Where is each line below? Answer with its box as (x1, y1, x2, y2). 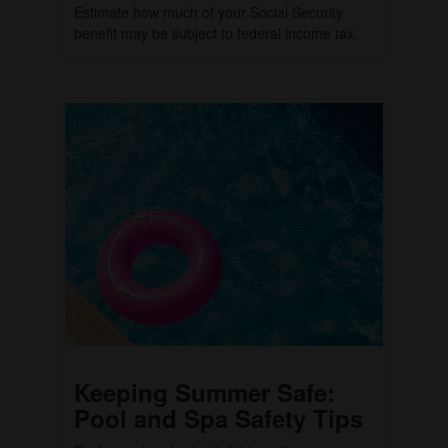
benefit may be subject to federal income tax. (74, 22, 358, 43)
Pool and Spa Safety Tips (74, 401, 363, 436)
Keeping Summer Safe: (74, 375, 335, 410)
